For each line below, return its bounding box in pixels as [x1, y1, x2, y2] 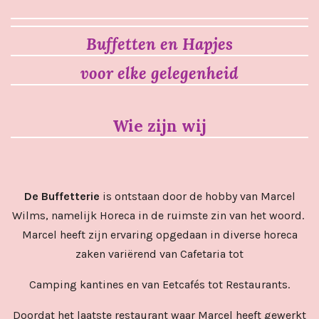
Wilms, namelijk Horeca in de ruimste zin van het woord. [12, 209, 307, 223]
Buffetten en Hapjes [86, 33, 233, 55]
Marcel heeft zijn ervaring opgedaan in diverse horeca [21, 228, 298, 242]
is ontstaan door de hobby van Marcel [99, 189, 296, 204]
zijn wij [147, 115, 206, 137]
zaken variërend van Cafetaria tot [75, 247, 244, 261]
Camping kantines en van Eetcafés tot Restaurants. [29, 278, 290, 292]
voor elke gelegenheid [80, 63, 239, 84]
